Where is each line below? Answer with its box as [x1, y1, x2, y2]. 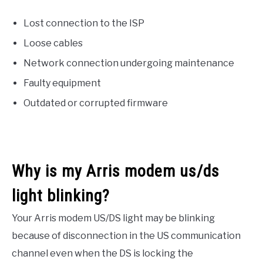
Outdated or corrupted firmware [23, 97, 168, 109]
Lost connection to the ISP [23, 17, 144, 29]
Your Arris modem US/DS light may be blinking [12, 212, 215, 224]
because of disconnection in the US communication [12, 230, 241, 241]
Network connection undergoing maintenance [23, 57, 234, 69]
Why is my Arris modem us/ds [12, 161, 220, 181]
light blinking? [12, 186, 110, 205]
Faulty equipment [23, 77, 101, 89]
